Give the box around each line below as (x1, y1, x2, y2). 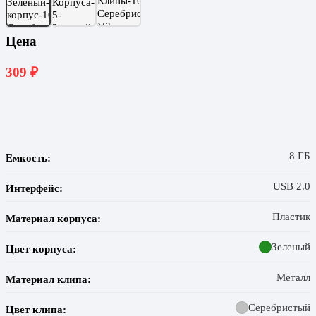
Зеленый (272, 240, 310, 253)
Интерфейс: (6, 181, 63, 194)
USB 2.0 (273, 179, 310, 192)
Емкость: (6, 151, 51, 164)
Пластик (272, 209, 310, 222)
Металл (276, 270, 310, 283)
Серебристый (248, 300, 310, 313)
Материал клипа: (6, 272, 91, 285)
